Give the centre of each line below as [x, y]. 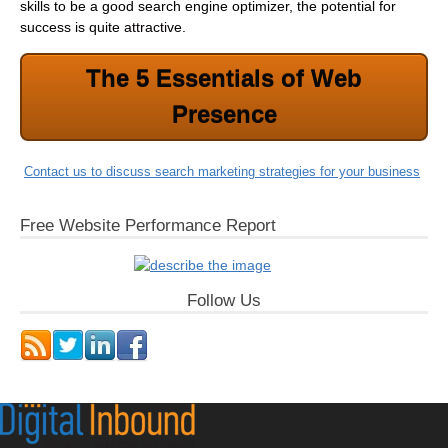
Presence [224, 114]
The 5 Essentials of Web [224, 78]
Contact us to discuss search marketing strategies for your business [222, 171]
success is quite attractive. [103, 27]
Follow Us [224, 300]
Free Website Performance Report [148, 225]
